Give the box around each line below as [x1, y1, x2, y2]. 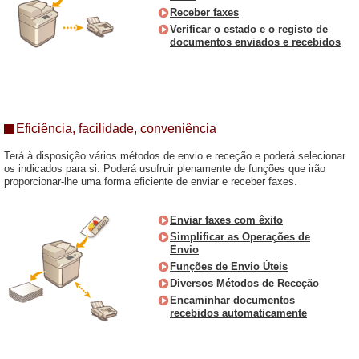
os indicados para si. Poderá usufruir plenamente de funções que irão [4, 163, 325, 175]
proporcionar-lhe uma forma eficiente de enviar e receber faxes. [4, 175, 297, 188]
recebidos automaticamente [170, 307, 307, 319]
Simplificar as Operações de [170, 231, 310, 243]
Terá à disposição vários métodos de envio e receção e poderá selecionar [4, 150, 345, 162]
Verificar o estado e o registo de [170, 23, 328, 35]
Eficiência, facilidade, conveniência [16, 122, 216, 135]
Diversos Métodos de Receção [170, 277, 319, 289]
